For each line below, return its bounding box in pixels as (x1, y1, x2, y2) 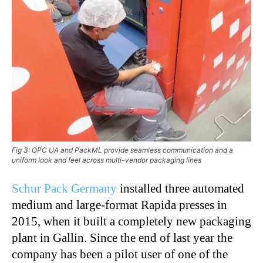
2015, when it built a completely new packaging (12, 214, 251, 229)
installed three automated (117, 181, 244, 196)
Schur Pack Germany (12, 181, 117, 196)
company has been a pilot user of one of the (12, 247, 228, 262)
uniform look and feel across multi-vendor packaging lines (12, 156, 201, 165)
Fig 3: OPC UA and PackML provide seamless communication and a (12, 146, 233, 155)
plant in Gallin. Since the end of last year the (12, 231, 232, 245)
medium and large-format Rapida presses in (12, 198, 227, 213)
